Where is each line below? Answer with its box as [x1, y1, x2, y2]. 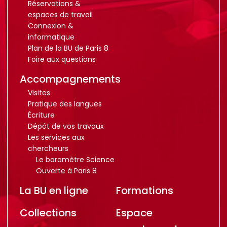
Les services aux [27, 132, 85, 142]
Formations [116, 183, 173, 198]
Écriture [27, 110, 55, 120]
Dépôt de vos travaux [27, 121, 104, 131]
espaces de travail [27, 10, 93, 20]
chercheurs [27, 143, 68, 154]
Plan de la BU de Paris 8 [27, 43, 108, 53]
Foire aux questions [27, 54, 96, 64]
